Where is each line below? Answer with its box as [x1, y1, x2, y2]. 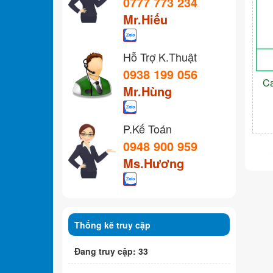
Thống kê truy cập [74, 218, 151, 231]
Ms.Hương [123, 154, 184, 172]
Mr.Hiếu [123, 10, 168, 28]
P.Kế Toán [123, 120, 172, 136]
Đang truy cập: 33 [74, 244, 148, 257]
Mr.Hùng [123, 82, 172, 100]
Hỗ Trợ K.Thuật [123, 48, 197, 65]
